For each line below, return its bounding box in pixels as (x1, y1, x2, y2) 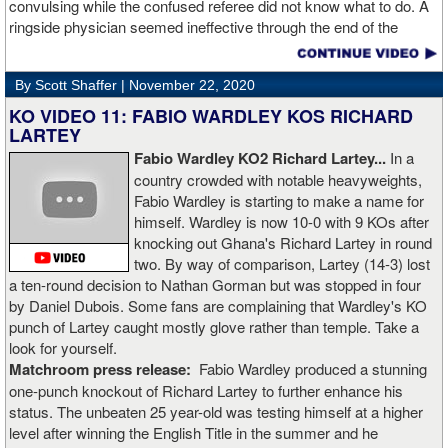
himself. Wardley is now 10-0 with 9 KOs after (134, 211, 429, 233)
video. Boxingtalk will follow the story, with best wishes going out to (9, 37, 440, 59)
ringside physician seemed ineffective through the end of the (9, 16, 398, 38)
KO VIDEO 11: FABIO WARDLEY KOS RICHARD (9, 103, 413, 130)
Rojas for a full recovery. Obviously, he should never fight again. (9, 58, 423, 80)
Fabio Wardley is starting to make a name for (134, 190, 424, 212)
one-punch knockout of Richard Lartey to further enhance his (9, 380, 403, 402)
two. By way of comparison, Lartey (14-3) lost (134, 253, 430, 275)
